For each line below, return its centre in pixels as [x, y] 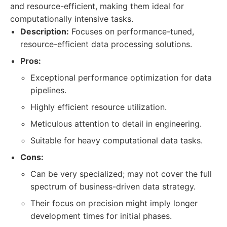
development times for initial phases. [101, 216]
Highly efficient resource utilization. [99, 107]
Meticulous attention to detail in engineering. [116, 124]
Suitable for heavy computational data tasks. [117, 140]
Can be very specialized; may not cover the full [121, 174]
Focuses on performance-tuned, [131, 31]
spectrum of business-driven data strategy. [113, 186]
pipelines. [48, 90]
